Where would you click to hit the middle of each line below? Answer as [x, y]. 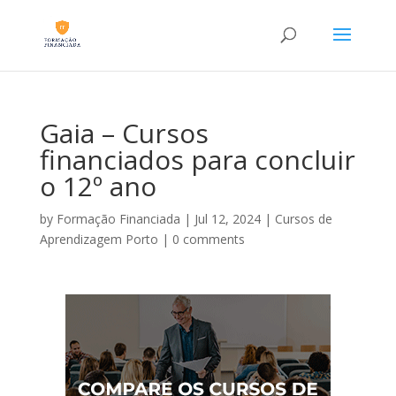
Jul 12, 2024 [227, 219]
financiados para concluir [197, 160]
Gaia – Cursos [124, 133]
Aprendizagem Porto [99, 239]
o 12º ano [98, 186]
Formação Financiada [118, 219]
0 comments [208, 239]
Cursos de [303, 219]
